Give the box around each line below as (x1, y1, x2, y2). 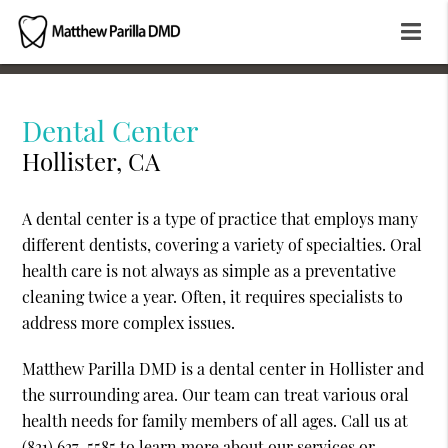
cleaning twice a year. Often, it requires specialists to (22, 286, 404, 308)
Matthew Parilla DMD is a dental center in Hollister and (22, 358, 425, 380)
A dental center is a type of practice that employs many (22, 208, 419, 230)
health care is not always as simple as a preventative (22, 260, 397, 282)
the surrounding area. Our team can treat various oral (22, 384, 410, 406)
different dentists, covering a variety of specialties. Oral (22, 234, 423, 256)
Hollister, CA (22, 145, 161, 178)
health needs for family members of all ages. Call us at (22, 410, 409, 432)
